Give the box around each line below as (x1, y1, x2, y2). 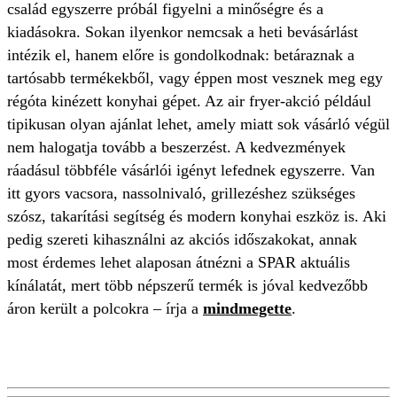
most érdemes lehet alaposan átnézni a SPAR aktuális (7, 253, 350, 271)
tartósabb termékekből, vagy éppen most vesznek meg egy (7, 69, 383, 87)
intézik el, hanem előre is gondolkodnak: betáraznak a (7, 46, 354, 64)
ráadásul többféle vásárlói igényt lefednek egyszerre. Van (7, 161, 375, 179)
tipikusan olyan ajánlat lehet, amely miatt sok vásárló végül (7, 115, 390, 133)
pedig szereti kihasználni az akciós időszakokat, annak (7, 230, 357, 248)
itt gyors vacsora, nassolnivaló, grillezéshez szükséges (7, 184, 355, 202)
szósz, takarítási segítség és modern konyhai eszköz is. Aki (7, 207, 386, 225)
